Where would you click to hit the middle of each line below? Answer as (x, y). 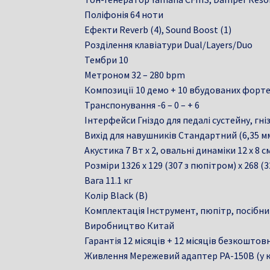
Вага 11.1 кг (109, 180)
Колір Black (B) (116, 195)
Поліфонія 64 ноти (124, 14)
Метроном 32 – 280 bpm (135, 74)
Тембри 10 (107, 59)
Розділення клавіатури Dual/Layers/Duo (169, 44)
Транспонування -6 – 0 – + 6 (142, 105)
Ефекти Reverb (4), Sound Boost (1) (158, 29)
